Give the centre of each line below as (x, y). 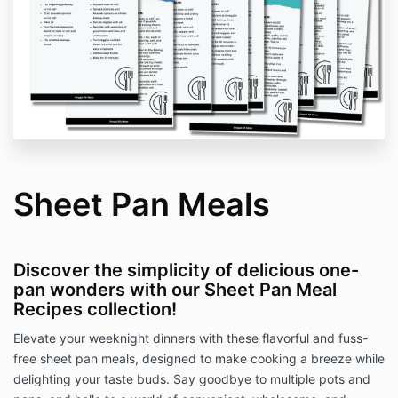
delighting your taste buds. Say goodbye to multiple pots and (192, 379)
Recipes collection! (95, 310)
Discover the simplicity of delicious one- (186, 271)
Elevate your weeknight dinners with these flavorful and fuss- (191, 338)
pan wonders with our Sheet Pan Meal (175, 290)
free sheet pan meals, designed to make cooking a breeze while (199, 359)
